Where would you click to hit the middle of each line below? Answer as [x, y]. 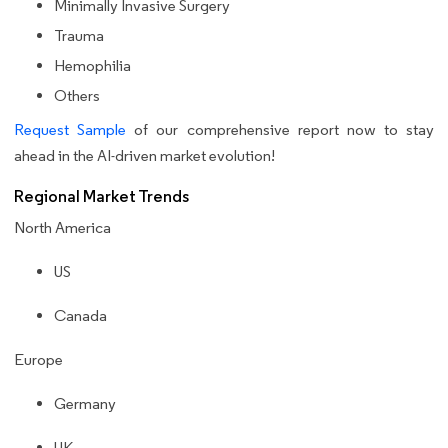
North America [62, 228]
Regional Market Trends [101, 197]
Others [77, 96]
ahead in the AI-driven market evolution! [144, 156]
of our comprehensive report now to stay [280, 130]
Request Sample [70, 130]
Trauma [79, 36]
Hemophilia [92, 66]
